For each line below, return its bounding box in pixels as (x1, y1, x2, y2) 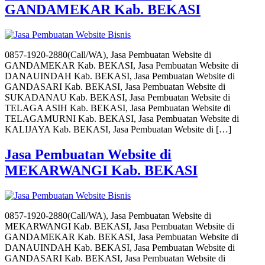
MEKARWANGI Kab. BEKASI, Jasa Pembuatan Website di (5, 221, 234, 231)
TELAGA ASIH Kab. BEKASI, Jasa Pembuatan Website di (5, 102, 231, 113)
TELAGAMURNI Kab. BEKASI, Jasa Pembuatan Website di (5, 113, 239, 124)
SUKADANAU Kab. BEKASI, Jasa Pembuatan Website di (5, 92, 230, 102)
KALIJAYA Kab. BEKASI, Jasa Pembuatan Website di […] (5, 124, 231, 134)
